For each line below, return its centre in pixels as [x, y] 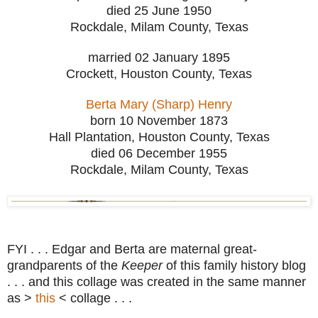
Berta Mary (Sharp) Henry [159, 104]
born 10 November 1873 [159, 120]
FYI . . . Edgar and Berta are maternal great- [132, 249]
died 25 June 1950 [159, 10]
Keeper [142, 265]
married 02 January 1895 [159, 57]
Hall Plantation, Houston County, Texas [159, 137]
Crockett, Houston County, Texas [159, 73]
